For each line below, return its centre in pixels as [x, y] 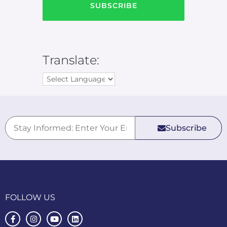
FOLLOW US [30, 197]
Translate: [71, 60]
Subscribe [186, 128]
